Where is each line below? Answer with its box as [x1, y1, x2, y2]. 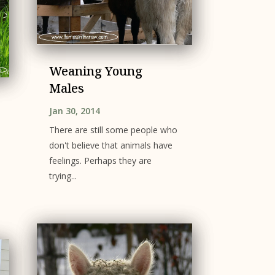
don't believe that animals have [48, 139, 172, 152]
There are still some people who [48, 124, 177, 136]
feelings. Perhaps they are [48, 155, 152, 167]
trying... [48, 170, 77, 182]
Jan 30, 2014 [48, 105, 100, 117]
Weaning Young [48, 63, 142, 80]
